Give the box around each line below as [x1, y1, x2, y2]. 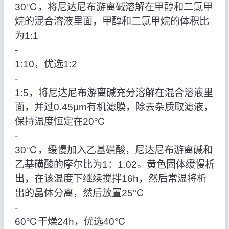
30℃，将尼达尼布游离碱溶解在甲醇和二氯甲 [14, 2, 213, 13]
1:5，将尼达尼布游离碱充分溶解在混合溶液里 [14, 87, 213, 99]
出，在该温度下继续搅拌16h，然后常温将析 [14, 173, 207, 185]
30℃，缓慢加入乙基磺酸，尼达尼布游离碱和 [14, 145, 213, 156]
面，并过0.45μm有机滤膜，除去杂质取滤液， [14, 102, 213, 113]
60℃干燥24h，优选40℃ [14, 216, 126, 227]
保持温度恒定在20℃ [14, 116, 106, 127]
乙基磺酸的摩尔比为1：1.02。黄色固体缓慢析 [14, 159, 215, 170]
